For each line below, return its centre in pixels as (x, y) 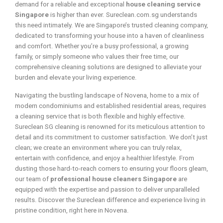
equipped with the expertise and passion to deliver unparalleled (107, 189)
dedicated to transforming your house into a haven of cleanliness (110, 35)
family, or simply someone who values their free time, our (97, 56)
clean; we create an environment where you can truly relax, (98, 147)
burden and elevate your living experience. (76, 77)
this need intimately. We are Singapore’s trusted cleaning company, (111, 25)
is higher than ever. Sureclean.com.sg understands (123, 14)
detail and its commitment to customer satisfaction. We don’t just (111, 137)
